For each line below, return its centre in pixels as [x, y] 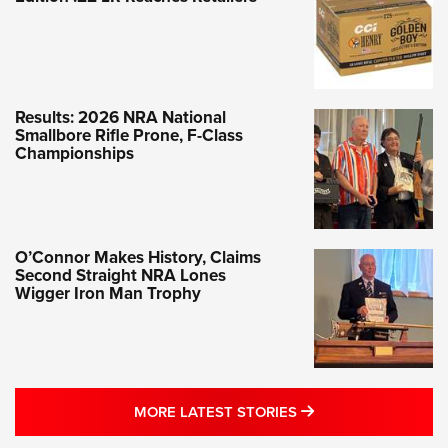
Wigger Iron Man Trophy [108, 293]
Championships [74, 154]
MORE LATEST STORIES [217, 411]
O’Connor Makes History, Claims [138, 257]
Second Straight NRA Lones [120, 275]
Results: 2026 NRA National [120, 118]
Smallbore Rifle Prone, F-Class [129, 136]
